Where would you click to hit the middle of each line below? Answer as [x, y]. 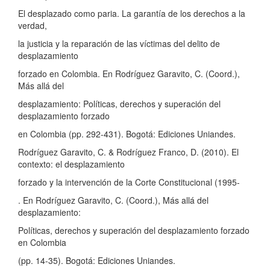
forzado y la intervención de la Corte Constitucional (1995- [129, 182]
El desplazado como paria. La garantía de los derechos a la [132, 13]
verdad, [33, 25]
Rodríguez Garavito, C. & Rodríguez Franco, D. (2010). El [128, 152]
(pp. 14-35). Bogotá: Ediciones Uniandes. [97, 260]
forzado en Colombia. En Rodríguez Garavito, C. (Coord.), [129, 73]
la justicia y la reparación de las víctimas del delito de [119, 43]
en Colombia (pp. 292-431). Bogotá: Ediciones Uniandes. [127, 133]
